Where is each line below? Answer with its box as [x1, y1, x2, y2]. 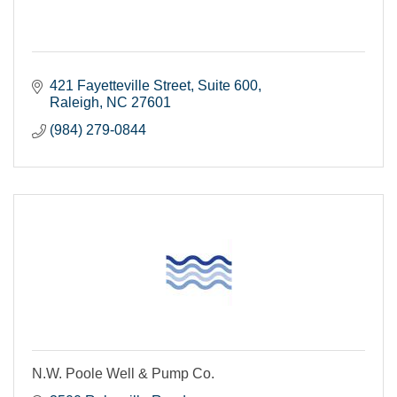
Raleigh [50, 94, 99, 110]
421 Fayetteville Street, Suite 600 [50, 77, 258, 93]
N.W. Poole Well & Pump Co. [32, 365, 214, 381]
